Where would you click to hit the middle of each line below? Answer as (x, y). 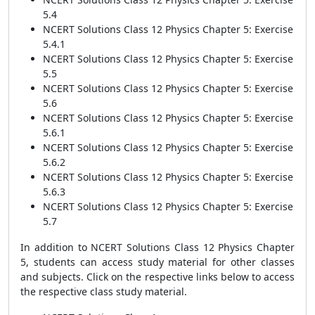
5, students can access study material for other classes (157, 262)
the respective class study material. (105, 291)
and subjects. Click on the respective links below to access (157, 277)
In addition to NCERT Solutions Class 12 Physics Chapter (157, 247)
